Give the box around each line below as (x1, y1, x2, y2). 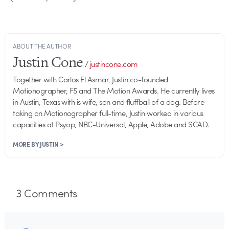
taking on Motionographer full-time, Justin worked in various (13, 107, 203, 119)
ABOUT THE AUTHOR (13, 41, 71, 51)
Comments (21, 184, 77, 201)
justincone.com (89, 58, 138, 70)
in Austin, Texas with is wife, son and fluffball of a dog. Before (13, 96, 204, 108)
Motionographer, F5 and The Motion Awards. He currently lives (13, 85, 215, 97)
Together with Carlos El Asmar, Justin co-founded (13, 74, 168, 85)
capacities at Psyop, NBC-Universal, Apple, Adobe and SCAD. (13, 119, 210, 130)
